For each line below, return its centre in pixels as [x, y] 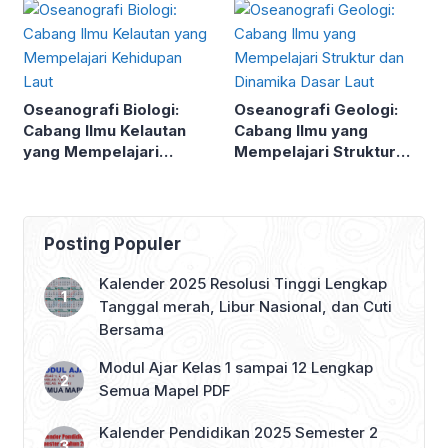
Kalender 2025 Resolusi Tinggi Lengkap [243, 283]
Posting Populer [112, 243]
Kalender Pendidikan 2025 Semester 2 [238, 432]
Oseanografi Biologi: [101, 109]
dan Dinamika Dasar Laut [327, 172]
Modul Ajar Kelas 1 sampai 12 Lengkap [236, 367]
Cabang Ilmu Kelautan [104, 130]
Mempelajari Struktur [315, 151]
